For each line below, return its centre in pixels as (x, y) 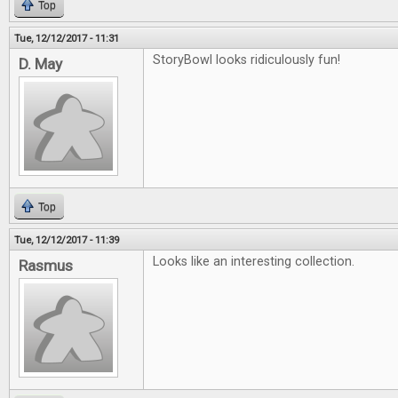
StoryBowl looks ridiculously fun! (247, 60)
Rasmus (46, 266)
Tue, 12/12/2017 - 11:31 (67, 38)
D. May (40, 64)
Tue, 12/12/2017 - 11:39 (67, 240)
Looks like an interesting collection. (255, 262)
